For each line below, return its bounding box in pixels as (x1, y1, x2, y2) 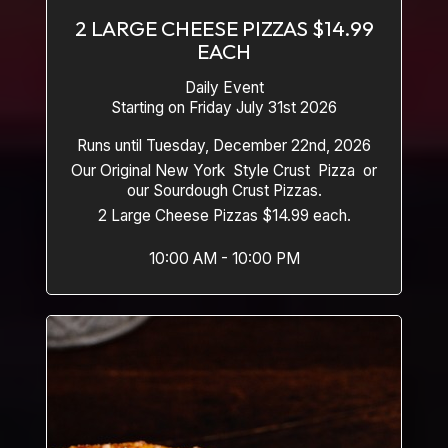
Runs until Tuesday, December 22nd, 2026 (77, 136, 371, 155)
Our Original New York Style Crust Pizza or (71, 161, 363, 180)
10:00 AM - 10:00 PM (148, 249, 300, 268)
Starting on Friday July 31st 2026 (111, 98, 337, 117)
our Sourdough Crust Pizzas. (126, 181, 322, 200)
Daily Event (184, 78, 264, 97)
